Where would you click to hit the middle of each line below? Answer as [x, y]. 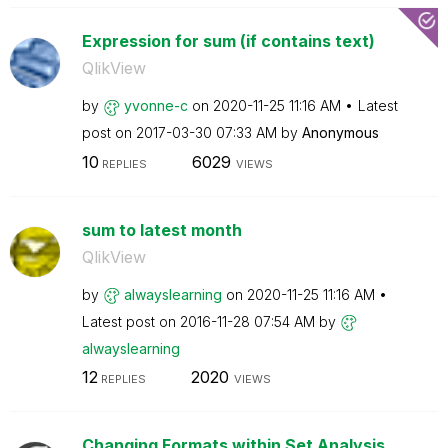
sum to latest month [161, 229]
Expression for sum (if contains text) [228, 41]
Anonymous [340, 132]
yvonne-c [155, 105]
